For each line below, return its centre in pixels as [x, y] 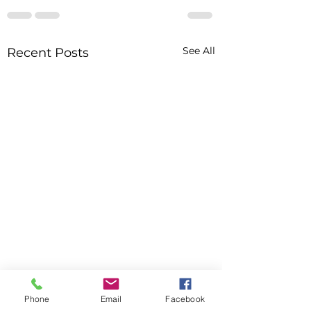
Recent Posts [48, 53]
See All [199, 51]
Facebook [185, 299]
